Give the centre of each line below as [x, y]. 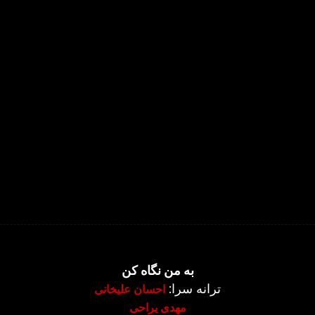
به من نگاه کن [157, 270]
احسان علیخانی [130, 289]
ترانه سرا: [193, 289]
